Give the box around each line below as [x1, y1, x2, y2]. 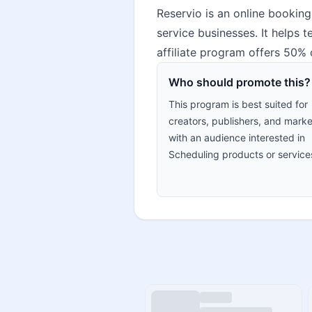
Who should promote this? [169, 75, 311, 89]
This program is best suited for [169, 98, 308, 110]
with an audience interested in [169, 132, 305, 143]
